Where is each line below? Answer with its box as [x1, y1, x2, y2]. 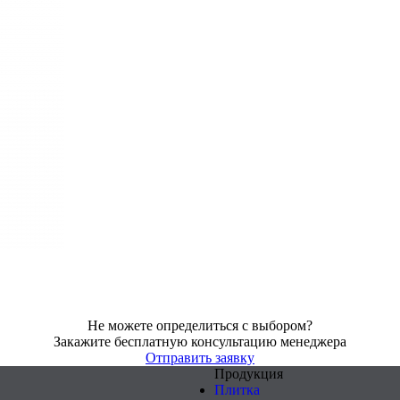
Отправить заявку [146, 350, 254, 365]
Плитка [214, 382, 260, 397]
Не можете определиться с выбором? [87, 318, 312, 333]
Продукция [214, 366, 283, 381]
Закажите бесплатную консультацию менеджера [54, 334, 346, 349]
